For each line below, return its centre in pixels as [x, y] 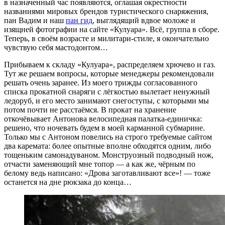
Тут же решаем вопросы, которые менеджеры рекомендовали [109, 73]
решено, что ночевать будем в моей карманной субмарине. [104, 128]
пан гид [79, 20]
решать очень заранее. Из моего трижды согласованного [101, 82]
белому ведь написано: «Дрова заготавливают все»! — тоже [107, 173]
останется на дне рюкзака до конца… [68, 182]
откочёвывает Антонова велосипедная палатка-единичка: [103, 119]
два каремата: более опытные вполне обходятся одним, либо [107, 146]
